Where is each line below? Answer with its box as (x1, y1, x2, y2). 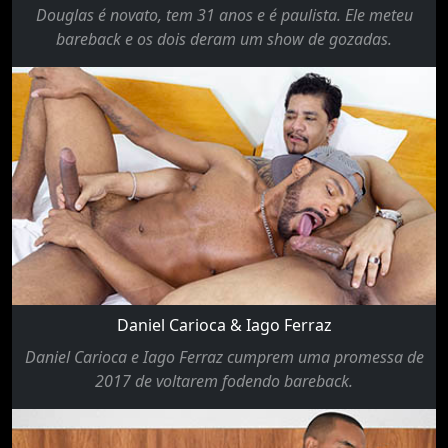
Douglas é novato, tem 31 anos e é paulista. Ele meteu (35, 3, 413, 26)
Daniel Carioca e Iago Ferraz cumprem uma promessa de (24, 346, 424, 369)
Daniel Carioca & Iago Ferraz (116, 314, 332, 337)
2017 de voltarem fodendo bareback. (95, 370, 353, 393)
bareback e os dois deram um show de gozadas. (56, 27, 392, 50)
